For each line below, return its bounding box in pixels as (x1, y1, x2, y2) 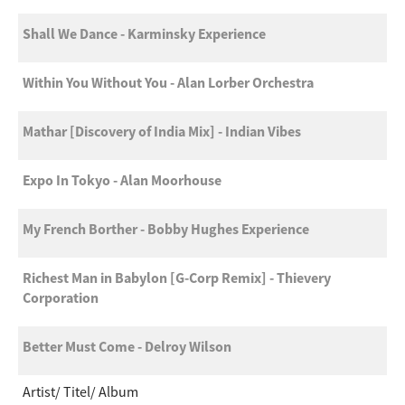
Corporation (23, 288, 99, 306)
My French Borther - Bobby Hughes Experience (23, 220, 309, 238)
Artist (23, 382, 55, 401)
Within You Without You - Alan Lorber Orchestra (23, 73, 314, 91)
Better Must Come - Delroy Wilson (23, 337, 231, 355)
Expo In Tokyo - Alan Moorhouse (23, 171, 221, 189)
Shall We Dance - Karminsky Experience (23, 24, 266, 42)
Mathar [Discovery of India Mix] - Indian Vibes (23, 122, 301, 140)
